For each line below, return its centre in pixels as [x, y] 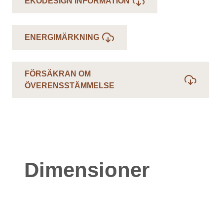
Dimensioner [87, 170]
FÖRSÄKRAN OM [58, 74]
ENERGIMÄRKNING [62, 37]
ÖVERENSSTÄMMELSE [70, 86]
